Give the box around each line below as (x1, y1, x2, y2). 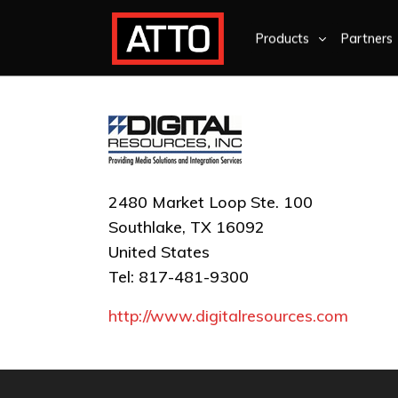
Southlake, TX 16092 (108, 217, 265, 237)
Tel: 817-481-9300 (108, 267, 249, 287)
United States (108, 242, 210, 262)
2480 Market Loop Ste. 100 (108, 192, 313, 212)
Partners (341, 30, 393, 46)
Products (256, 30, 309, 46)
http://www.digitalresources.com (108, 306, 348, 327)
